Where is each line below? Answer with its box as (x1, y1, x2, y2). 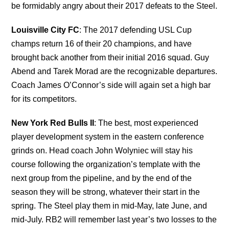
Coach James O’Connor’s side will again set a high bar (11, 80, 211, 89)
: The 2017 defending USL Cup (79, 25, 192, 34)
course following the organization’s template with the (11, 159, 201, 169)
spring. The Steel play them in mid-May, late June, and (11, 201, 208, 210)
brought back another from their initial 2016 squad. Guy (11, 53, 210, 62)
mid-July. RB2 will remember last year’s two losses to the (11, 215, 217, 224)
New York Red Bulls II (11, 118, 95, 127)
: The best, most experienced (94, 118, 199, 127)
